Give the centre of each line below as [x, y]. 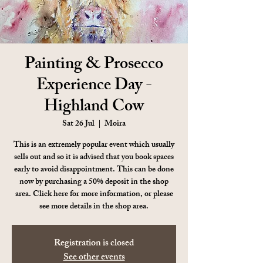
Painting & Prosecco [94, 65]
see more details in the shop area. [94, 207]
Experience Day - [94, 86]
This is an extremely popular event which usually [94, 145]
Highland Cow [94, 107]
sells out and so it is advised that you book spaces [94, 157]
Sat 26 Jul [78, 124]
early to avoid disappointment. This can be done [94, 170]
